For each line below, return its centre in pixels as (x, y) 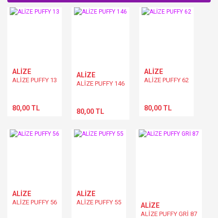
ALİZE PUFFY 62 (166, 80)
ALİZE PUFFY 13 (35, 80)
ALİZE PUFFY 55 (99, 202)
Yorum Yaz (109, 19)
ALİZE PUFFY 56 (35, 202)
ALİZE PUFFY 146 (100, 83)
